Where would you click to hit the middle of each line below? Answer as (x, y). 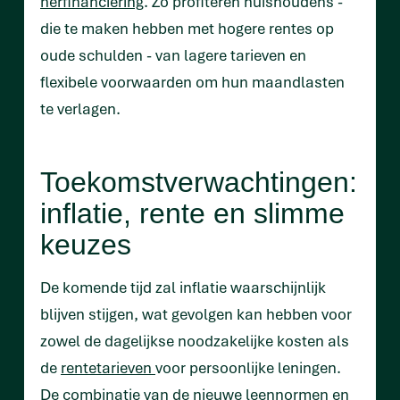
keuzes (86, 244)
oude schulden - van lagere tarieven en (173, 54)
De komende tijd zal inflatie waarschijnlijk (183, 287)
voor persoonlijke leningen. (248, 367)
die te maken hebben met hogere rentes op (187, 28)
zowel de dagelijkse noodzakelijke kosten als (195, 340)
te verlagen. (80, 108)
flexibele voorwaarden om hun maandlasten (192, 81)
